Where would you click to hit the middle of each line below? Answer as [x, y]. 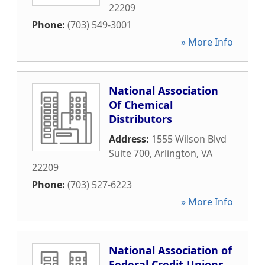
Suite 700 [129, 153]
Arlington [175, 153]
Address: [130, 139]
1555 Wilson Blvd [189, 139]
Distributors [140, 119]
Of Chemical [141, 105]
